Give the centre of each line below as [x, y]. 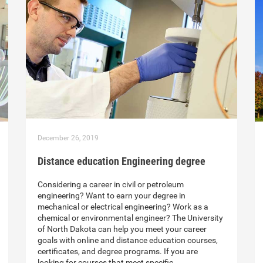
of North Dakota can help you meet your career [122, 229]
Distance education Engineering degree [122, 161]
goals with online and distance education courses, [128, 240]
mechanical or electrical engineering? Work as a [123, 207]
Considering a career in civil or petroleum [111, 185]
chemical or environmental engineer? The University [130, 218]
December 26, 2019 [68, 138]
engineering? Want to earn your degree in [112, 196]
